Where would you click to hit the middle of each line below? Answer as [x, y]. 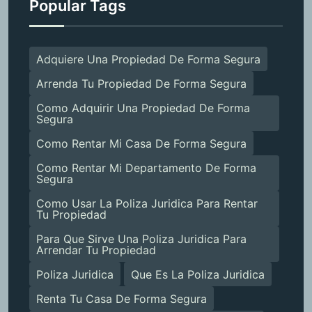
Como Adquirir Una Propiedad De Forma [143, 108]
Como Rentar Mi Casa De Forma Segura [141, 143]
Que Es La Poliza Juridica [198, 274]
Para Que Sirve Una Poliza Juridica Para [141, 239]
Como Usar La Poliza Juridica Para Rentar [147, 203]
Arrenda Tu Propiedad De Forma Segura [141, 83]
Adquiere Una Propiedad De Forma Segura [148, 59]
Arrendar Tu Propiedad [96, 250]
